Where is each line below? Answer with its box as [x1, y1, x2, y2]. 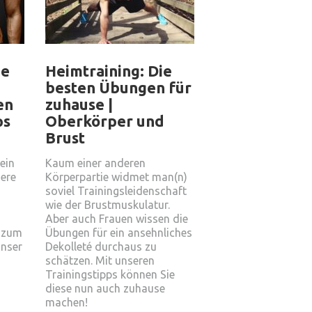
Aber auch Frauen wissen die [45, 212, 188, 225]
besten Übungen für [45, 79, 192, 96]
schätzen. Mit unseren [45, 254, 155, 267]
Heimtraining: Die [45, 62, 172, 79]
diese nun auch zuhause [45, 282, 165, 295]
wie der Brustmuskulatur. [45, 198, 170, 211]
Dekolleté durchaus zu [45, 240, 157, 253]
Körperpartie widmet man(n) [45, 171, 187, 183]
